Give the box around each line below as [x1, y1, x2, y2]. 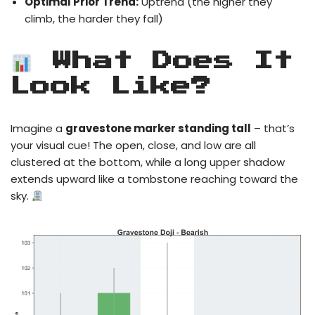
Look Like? [11, 77, 212, 97]
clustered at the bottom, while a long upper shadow [11, 155, 285, 170]
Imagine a [11, 121, 65, 136]
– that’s [251, 121, 295, 136]
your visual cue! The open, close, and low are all [11, 138, 256, 153]
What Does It [32, 51, 293, 72]
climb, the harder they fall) [25, 11, 163, 27]
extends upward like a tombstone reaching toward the [11, 172, 298, 187]
